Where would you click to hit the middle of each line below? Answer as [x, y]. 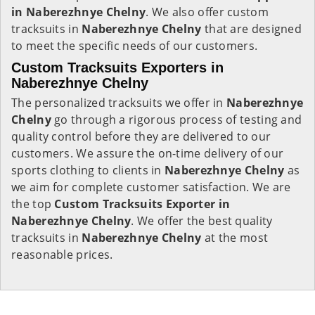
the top [33, 204]
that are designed [252, 29]
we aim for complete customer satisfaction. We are [151, 187]
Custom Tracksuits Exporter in [142, 204]
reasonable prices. [62, 255]
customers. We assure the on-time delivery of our [148, 153]
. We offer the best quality [202, 221]
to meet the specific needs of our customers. [135, 46]
